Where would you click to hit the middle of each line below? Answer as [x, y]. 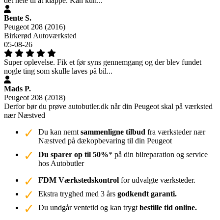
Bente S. [18, 18]
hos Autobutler [61, 164]
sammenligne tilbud [113, 132]
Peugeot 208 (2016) [35, 27]
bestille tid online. [168, 208]
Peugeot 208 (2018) [35, 98]
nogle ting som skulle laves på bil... [58, 71]
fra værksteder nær [175, 132]
